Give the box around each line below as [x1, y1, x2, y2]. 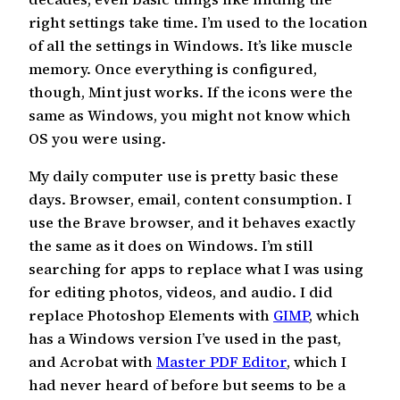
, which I [287, 352, 346, 372]
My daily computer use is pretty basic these [29, 166, 338, 187]
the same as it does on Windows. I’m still [29, 236, 313, 256]
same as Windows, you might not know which [29, 104, 351, 125]
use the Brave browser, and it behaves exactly [29, 212, 355, 233]
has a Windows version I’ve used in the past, [29, 329, 341, 349]
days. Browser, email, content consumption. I [29, 189, 352, 210]
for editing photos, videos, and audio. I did [29, 282, 333, 303]
